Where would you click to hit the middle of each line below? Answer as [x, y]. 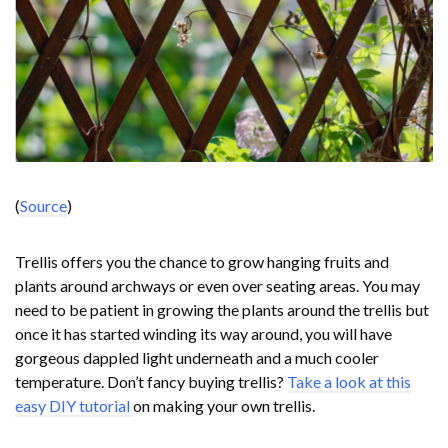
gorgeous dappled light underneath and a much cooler [197, 357]
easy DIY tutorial [74, 405]
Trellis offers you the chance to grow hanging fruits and [202, 261]
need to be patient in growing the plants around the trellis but [222, 309]
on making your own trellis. [224, 405]
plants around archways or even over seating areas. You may [217, 285]
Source [43, 205]
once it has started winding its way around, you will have [203, 333]
